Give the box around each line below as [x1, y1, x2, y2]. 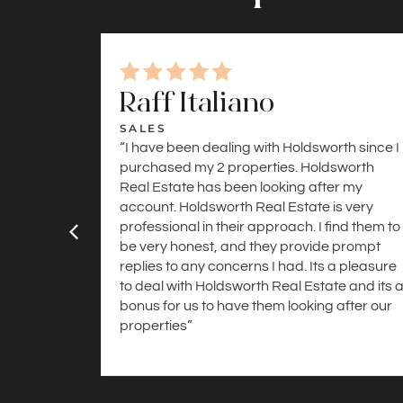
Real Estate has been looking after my [120, 179, 363, 194]
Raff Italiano [120, 84, 274, 120]
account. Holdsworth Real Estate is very [120, 199, 373, 214]
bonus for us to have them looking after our [120, 298, 392, 313]
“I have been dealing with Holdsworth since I [120, 139, 399, 155]
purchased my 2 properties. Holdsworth [120, 159, 374, 175]
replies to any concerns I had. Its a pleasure [120, 258, 397, 273]
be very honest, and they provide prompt [120, 238, 381, 254]
